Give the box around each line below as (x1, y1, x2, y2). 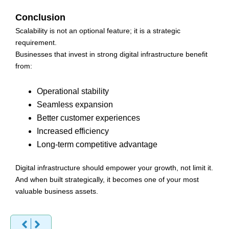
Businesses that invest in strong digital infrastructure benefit (15, 50, 208, 59)
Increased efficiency (37, 126, 109, 135)
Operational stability (37, 86, 109, 96)
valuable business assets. (15, 187, 98, 195)
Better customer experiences (37, 113, 140, 122)
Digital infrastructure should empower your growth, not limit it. (15, 163, 213, 172)
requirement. (15, 38, 57, 47)
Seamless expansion (37, 100, 113, 109)
